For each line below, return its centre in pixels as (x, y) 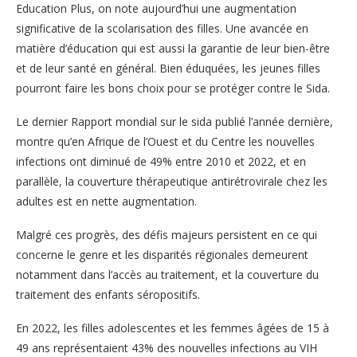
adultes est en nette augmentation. (106, 201)
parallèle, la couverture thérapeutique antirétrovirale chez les (172, 181)
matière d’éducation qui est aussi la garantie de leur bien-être (173, 48)
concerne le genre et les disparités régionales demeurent (162, 254)
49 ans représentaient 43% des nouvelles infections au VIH (167, 347)
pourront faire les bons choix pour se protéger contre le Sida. (173, 88)
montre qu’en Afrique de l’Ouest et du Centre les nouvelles (165, 141)
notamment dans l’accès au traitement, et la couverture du (167, 274)
